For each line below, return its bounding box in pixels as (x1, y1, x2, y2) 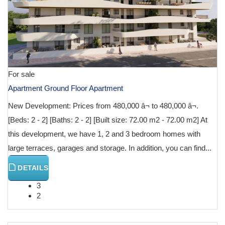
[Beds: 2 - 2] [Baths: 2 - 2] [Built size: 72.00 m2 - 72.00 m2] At (8, 115, 207, 124)
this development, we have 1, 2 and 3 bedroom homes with (8, 129, 200, 138)
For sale (8, 69, 35, 78)
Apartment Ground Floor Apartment (8, 83, 123, 92)
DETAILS (16, 163, 49, 172)
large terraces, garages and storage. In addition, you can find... (8, 143, 211, 152)
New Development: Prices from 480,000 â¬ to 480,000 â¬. (8, 101, 198, 110)
